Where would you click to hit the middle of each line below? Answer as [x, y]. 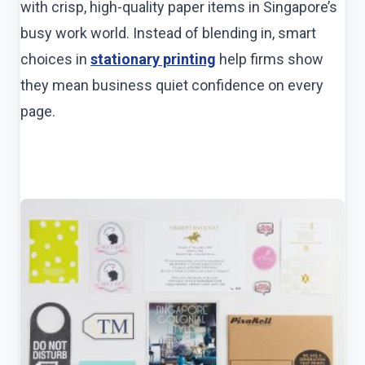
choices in [55, 59]
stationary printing [153, 59]
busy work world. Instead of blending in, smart [168, 33]
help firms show [270, 59]
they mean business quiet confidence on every [172, 85]
